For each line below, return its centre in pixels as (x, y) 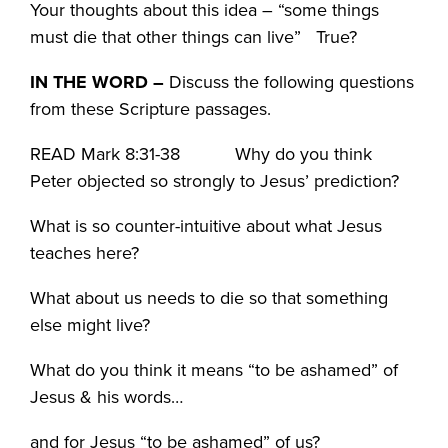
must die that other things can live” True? (194, 37)
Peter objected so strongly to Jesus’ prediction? (215, 181)
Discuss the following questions (292, 82)
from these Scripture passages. (151, 109)
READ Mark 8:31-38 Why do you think (201, 154)
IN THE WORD (92, 82)
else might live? (90, 325)
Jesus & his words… (107, 397)
